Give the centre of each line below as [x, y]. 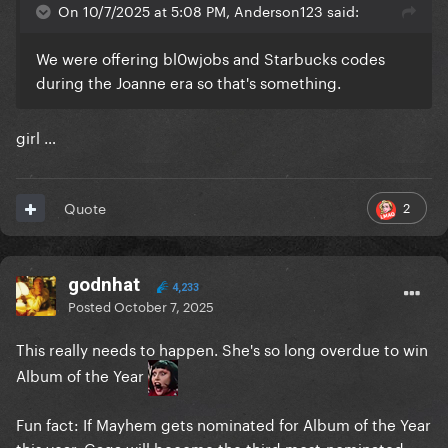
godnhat [104, 285]
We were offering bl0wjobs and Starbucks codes [210, 57]
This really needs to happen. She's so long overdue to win [222, 348]
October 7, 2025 [164, 305]
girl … [36, 136]
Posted [91, 305]
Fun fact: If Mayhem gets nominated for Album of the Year [223, 423]
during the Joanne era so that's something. [188, 81]
